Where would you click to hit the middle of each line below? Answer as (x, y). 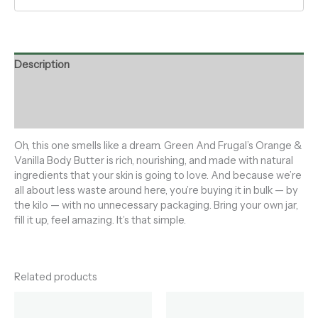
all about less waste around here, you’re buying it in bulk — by (156, 191)
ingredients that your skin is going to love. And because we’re (158, 176)
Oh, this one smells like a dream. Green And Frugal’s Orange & (158, 146)
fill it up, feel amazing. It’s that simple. (100, 220)
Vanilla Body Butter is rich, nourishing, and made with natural (154, 161)
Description (42, 65)
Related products (56, 276)
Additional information (67, 90)
